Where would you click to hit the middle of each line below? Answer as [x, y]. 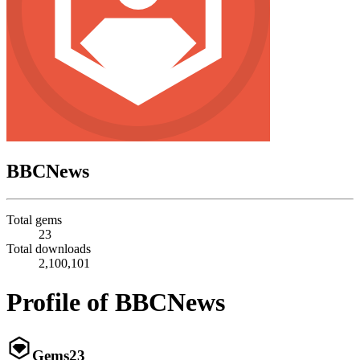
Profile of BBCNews [116, 303]
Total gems [34, 219]
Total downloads [49, 248]
